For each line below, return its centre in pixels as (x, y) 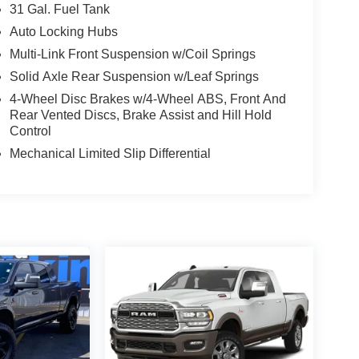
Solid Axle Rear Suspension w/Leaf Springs (134, 76)
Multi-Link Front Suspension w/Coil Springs (132, 54)
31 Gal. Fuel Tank (59, 9)
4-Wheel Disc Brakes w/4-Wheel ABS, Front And (147, 99)
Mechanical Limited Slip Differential (110, 153)
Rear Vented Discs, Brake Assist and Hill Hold (140, 115)
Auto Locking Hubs (63, 31)
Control (30, 131)
